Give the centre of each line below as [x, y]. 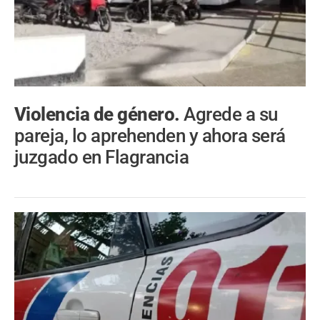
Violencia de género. [99, 114]
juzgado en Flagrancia [102, 157]
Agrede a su [231, 114]
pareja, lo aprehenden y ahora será [150, 135]
